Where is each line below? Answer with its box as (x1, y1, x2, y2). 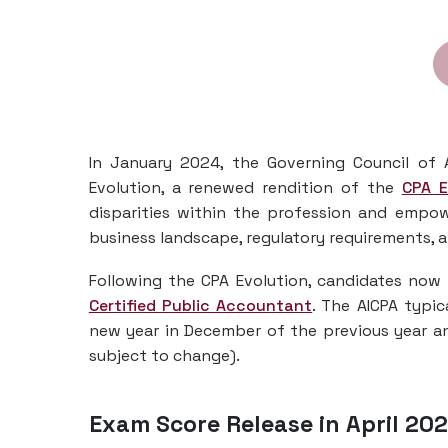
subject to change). (88, 344, 240, 366)
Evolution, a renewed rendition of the (88, 176, 402, 198)
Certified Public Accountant (88, 294, 313, 316)
